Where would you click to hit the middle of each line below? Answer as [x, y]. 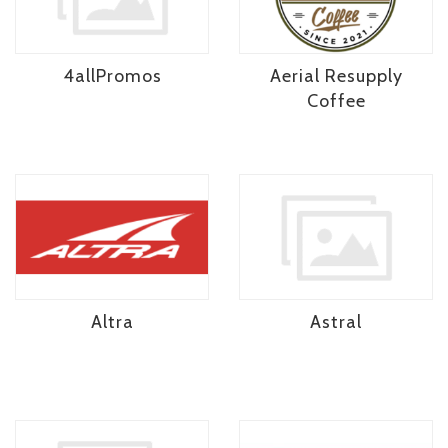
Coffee [336, 101]
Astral [336, 321]
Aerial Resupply [336, 76]
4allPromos [112, 76]
